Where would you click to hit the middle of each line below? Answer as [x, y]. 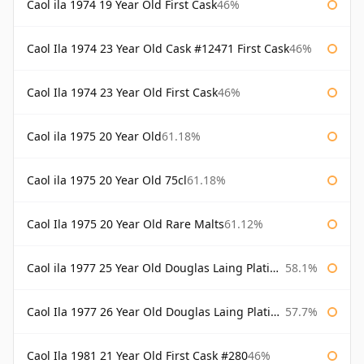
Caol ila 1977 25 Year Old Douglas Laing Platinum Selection [148, 268]
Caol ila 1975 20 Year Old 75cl [107, 180]
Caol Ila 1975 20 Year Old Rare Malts [126, 224]
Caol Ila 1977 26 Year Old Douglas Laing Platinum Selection [149, 312]
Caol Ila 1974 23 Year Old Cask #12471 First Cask [158, 49]
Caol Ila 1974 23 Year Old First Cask [122, 93]
